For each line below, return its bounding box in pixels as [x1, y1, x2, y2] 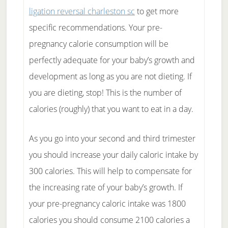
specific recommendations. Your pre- [28, 22, 162, 33]
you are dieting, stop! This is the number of [28, 87, 182, 98]
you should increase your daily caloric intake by [28, 149, 198, 160]
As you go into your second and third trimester [28, 133, 195, 144]
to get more [134, 6, 179, 17]
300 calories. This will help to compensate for [28, 165, 192, 177]
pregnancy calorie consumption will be [28, 38, 168, 49]
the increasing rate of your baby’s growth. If [28, 182, 183, 193]
